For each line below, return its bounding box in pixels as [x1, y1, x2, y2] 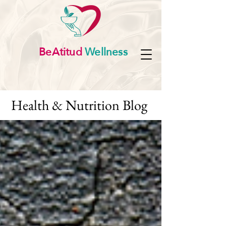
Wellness [82, 42, 128, 62]
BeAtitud [39, 42, 82, 62]
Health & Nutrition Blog [11, 96, 150, 114]
